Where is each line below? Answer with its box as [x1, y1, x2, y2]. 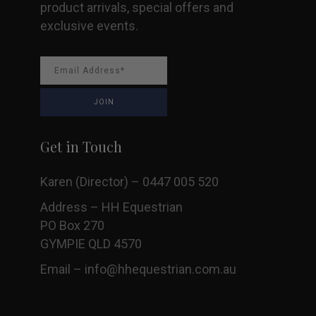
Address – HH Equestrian [40, 200, 183, 214]
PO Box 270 [40, 218, 104, 233]
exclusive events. [40, 18, 138, 33]
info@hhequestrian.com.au [85, 262, 236, 276]
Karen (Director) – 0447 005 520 [40, 174, 219, 189]
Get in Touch [40, 137, 122, 156]
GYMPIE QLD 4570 [40, 236, 142, 251]
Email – [40, 262, 85, 276]
